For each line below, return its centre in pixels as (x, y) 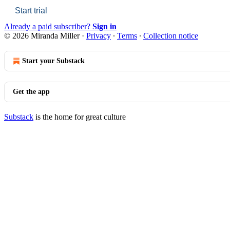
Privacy (99, 35)
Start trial (31, 10)
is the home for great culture (80, 117)
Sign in (104, 26)
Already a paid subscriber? (48, 26)
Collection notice (171, 35)
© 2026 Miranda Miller (42, 35)
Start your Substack (53, 61)
